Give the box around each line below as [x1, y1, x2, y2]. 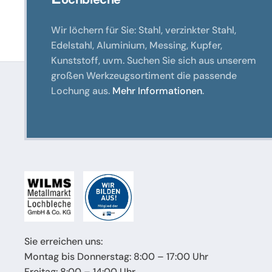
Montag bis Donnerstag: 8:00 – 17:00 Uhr [24, 250, 208, 263]
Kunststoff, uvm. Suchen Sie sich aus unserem [51, 54, 256, 67]
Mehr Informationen [112, 84, 202, 98]
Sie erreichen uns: [24, 235, 103, 248]
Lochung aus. [51, 84, 112, 98]
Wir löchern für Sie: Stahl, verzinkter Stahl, [51, 24, 236, 37]
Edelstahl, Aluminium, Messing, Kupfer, [51, 39, 222, 52]
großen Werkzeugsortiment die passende [51, 69, 237, 83]
